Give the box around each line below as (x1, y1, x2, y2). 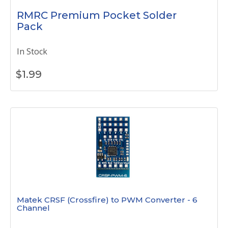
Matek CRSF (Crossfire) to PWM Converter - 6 (17, 195, 197, 205)
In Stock (17, 46, 47, 57)
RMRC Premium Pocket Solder (17, 9, 177, 21)
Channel (17, 203, 50, 213)
